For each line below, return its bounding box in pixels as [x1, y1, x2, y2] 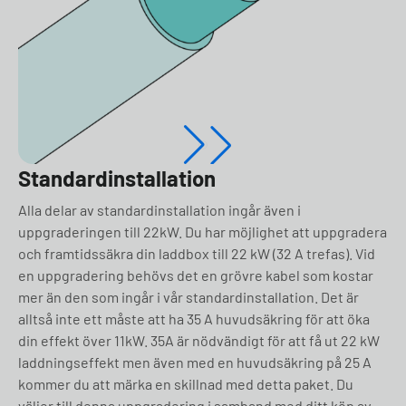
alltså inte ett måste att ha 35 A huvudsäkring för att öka [18, 310, 370, 327]
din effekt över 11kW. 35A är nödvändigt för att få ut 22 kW [18, 332, 380, 349]
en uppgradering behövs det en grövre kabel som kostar [18, 266, 373, 284]
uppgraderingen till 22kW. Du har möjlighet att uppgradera [18, 223, 387, 240]
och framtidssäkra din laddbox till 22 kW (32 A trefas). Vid [18, 245, 375, 262]
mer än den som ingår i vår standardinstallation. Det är [18, 288, 359, 305]
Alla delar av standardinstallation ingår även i [18, 201, 301, 218]
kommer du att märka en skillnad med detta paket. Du [18, 375, 353, 392]
